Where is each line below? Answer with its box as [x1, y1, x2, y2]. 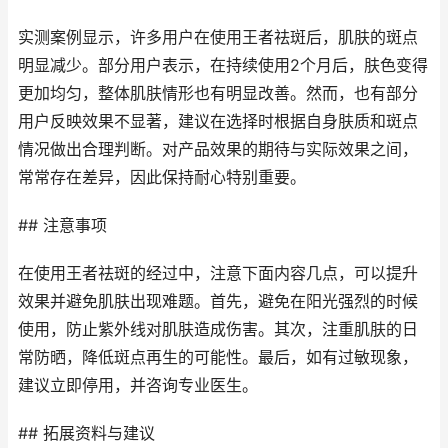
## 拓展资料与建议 [18, 424, 155, 443]
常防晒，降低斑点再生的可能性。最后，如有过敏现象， [18, 348, 418, 367]
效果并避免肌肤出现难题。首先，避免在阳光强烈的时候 [18, 292, 418, 311]
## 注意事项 [18, 216, 107, 235]
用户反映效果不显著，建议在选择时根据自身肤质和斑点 [18, 112, 418, 131]
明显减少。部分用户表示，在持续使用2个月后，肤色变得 [18, 56, 428, 75]
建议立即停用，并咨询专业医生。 [18, 376, 258, 395]
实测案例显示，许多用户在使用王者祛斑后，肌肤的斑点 [18, 28, 418, 47]
